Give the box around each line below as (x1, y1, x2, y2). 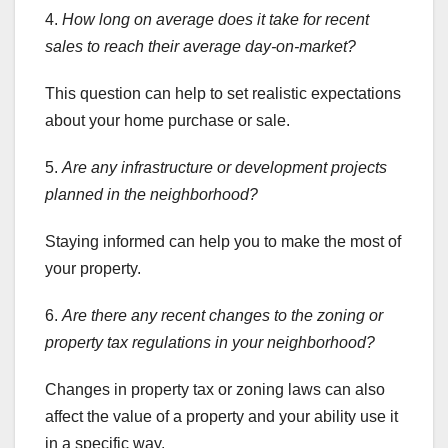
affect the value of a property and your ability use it (45, 408, 398, 426)
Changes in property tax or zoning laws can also (45, 381, 385, 399)
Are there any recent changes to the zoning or (62, 307, 383, 325)
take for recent (265, 11, 369, 29)
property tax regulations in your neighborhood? (45, 334, 375, 352)
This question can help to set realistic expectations (45, 85, 401, 103)
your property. (45, 260, 141, 278)
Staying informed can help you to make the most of (45, 233, 401, 251)
